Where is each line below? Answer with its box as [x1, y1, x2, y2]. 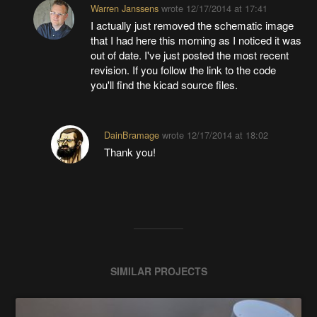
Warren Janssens [90, 1, 158, 16]
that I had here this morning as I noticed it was [90, 33, 301, 48]
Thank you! [104, 144, 156, 160]
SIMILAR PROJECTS [110, 264, 207, 279]
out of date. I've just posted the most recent [90, 47, 289, 63]
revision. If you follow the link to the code [90, 62, 276, 78]
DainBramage [104, 128, 160, 142]
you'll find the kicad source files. [90, 77, 238, 93]
